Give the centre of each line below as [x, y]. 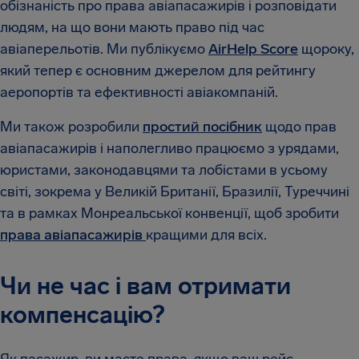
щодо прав [299, 127]
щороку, [326, 49]
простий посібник [202, 127]
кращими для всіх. [206, 235]
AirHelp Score [253, 49]
